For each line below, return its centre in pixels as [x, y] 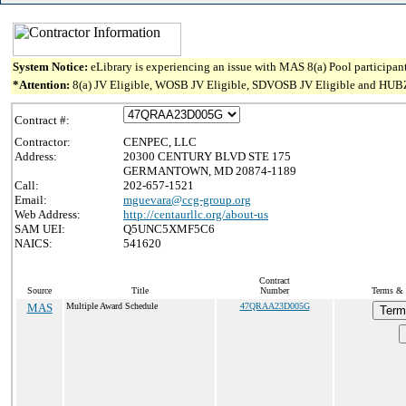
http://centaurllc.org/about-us [196, 214]
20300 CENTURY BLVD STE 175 [207, 156]
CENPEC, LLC [160, 142]
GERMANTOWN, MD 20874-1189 [210, 171]
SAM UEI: [40, 229]
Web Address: [48, 214]
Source [39, 290]
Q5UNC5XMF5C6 [169, 229]
